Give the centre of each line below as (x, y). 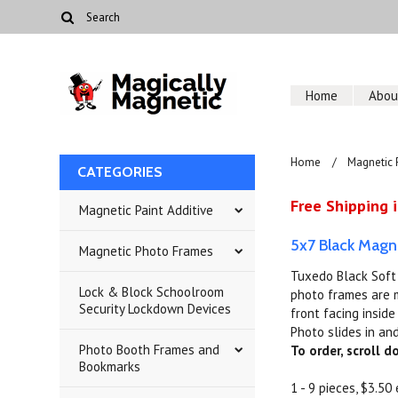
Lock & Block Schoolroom (152, 292)
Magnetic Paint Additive (147, 210)
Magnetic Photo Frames (147, 251)
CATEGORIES (120, 172)
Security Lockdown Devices (155, 309)
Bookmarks (110, 366)
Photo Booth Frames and (150, 350)
